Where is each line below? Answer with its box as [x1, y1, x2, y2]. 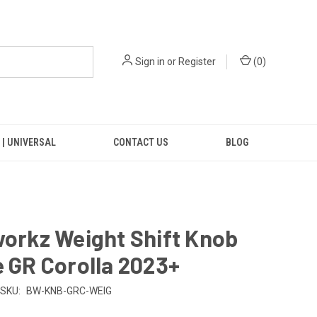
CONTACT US [113, 137, 168, 148]
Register [178, 56, 216, 67]
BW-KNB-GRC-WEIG [25, 284, 112, 296]
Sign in [135, 56, 165, 67]
